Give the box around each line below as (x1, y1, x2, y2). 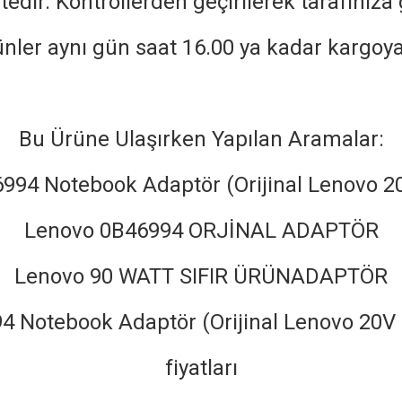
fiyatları (164, 355, 238, 380)
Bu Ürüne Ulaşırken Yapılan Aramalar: (18, 127, 384, 152)
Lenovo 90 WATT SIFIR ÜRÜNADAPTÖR (14, 264, 388, 289)
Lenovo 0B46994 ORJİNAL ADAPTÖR (23, 218, 379, 243)
